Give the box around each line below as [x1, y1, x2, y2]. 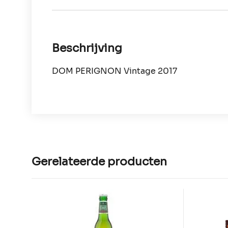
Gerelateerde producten [32, 154, 167, 168]
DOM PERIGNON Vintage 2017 [52, 66, 177, 76]
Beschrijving [52, 41, 122, 55]
